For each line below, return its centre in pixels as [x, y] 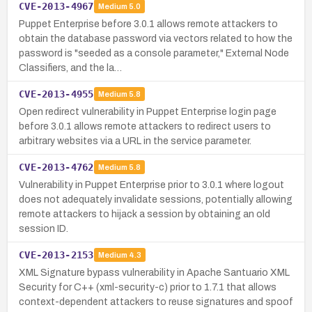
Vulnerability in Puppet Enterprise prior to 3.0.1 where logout [151, 185]
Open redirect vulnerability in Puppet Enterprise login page [148, 111]
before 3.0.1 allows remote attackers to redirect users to [145, 126]
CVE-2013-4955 [56, 94]
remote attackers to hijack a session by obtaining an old [145, 214]
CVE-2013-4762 [56, 167]
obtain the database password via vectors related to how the [156, 38]
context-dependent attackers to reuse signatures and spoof [156, 302]
